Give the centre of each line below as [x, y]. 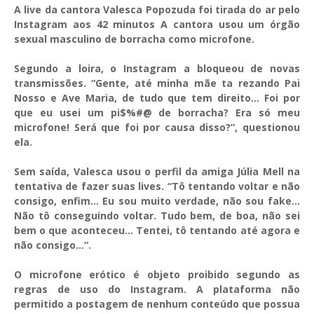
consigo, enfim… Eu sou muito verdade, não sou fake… [157, 201]
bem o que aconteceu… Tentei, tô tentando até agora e [157, 230]
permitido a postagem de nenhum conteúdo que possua [157, 304]
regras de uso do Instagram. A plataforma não [157, 289]
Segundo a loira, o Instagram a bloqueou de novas [157, 68]
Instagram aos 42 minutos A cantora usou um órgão [157, 24]
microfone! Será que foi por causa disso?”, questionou [157, 127]
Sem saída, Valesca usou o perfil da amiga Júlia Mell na [157, 171]
